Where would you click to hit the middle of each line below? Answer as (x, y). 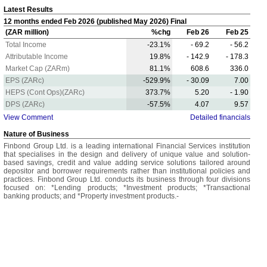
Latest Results (28, 10)
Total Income (26, 45)
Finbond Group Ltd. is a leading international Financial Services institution (127, 146)
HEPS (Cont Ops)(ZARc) (45, 92)
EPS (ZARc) (25, 80)
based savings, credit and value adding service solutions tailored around (127, 163)
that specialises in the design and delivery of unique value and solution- (127, 154)
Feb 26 (198, 32)
